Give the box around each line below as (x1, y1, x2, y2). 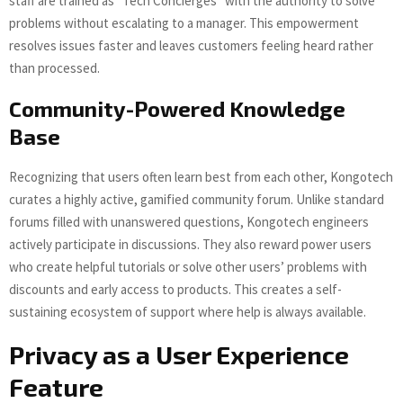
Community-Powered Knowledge (9, 95, 345, 122)
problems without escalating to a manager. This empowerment (9, 14, 359, 32)
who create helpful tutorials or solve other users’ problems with (9, 258, 367, 276)
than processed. (9, 59, 100, 77)
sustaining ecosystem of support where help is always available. (9, 303, 366, 321)
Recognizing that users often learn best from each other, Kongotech (9, 168, 393, 186)
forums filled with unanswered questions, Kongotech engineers (9, 213, 369, 231)
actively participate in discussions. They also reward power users (9, 236, 372, 254)
